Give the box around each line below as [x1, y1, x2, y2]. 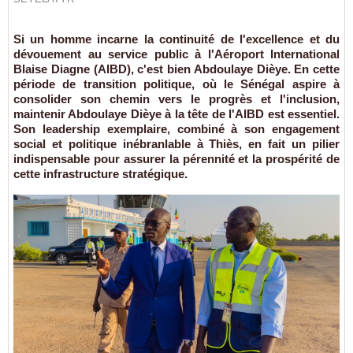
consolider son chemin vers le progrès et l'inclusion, [13, 92, 340, 106]
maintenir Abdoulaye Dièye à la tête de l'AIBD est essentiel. [13, 107, 340, 121]
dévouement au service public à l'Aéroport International [13, 47, 340, 61]
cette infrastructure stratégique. [13, 167, 188, 180]
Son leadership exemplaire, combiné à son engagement [13, 122, 340, 136]
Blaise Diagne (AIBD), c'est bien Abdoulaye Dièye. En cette [13, 62, 340, 76]
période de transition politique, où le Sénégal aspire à [13, 77, 340, 91]
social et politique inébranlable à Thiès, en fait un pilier [13, 137, 340, 150]
